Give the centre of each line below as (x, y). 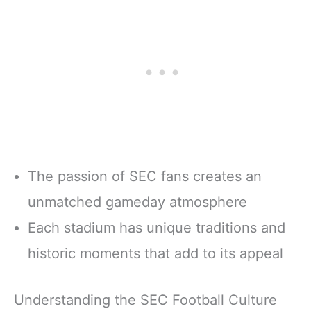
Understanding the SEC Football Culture (145, 300)
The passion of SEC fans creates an (145, 176)
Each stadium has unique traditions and (157, 227)
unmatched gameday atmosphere (137, 202)
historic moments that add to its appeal (155, 253)
